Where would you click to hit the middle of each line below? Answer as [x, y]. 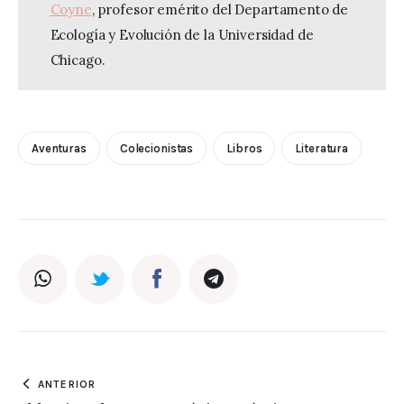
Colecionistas [156, 148]
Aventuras [59, 148]
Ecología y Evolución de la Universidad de [184, 35]
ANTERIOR [67, 384]
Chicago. [78, 60]
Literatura [322, 148]
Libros [244, 148]
